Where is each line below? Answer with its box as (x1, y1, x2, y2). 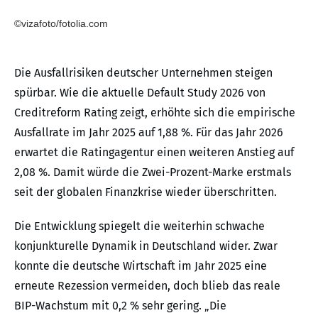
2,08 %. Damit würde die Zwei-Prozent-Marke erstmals (14, 165, 291, 179)
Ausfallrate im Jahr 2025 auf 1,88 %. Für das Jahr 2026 (14, 125, 283, 139)
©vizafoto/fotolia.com (14, 17, 108, 29)
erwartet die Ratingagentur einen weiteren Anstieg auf (14, 145, 294, 159)
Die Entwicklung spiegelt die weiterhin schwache (14, 219, 265, 233)
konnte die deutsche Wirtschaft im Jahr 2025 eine (14, 258, 267, 273)
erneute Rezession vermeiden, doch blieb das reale (14, 278, 280, 292)
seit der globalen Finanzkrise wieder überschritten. (14, 185, 277, 199)
